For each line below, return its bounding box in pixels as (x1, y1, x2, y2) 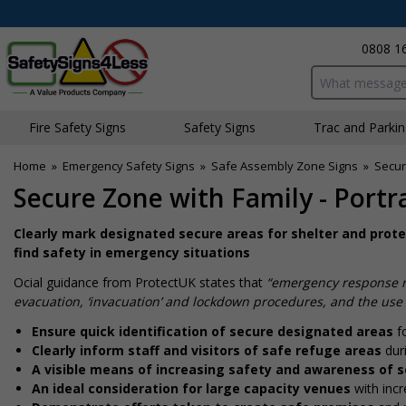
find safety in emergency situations (14, 244, 250, 261)
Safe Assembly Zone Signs (211, 158, 358, 174)
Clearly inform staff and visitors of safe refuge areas (32, 342, 382, 359)
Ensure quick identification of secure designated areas (32, 323, 393, 340)
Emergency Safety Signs (63, 158, 195, 174)
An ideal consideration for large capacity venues (32, 380, 354, 397)
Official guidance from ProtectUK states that (14, 274, 263, 291)
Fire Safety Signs (29, 119, 126, 136)
